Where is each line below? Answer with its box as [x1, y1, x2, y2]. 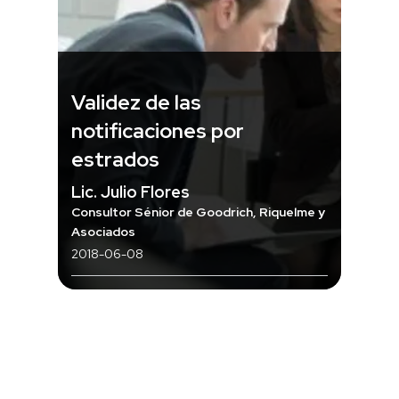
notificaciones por [71, 117, 244, 144]
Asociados [71, 223, 135, 240]
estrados [71, 145, 159, 173]
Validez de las [71, 88, 201, 116]
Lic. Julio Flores [71, 181, 190, 202]
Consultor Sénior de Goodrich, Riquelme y [71, 203, 325, 220]
